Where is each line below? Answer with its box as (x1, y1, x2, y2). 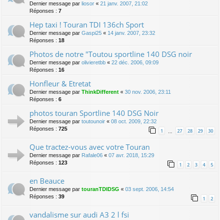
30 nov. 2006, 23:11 (125, 88, 171, 95)
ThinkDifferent (82, 88, 119, 95)
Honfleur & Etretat (29, 78, 91, 88)
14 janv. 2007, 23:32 (108, 29, 155, 36)
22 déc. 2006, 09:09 (111, 59, 159, 65)
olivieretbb (82, 59, 106, 65)
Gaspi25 (82, 29, 102, 36)
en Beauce (29, 175, 64, 186)
